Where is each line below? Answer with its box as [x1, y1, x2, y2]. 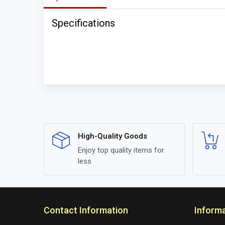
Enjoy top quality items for [78, 146, 164, 155]
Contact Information [44, 205, 128, 215]
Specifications [52, 17, 115, 29]
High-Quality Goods [78, 132, 147, 141]
